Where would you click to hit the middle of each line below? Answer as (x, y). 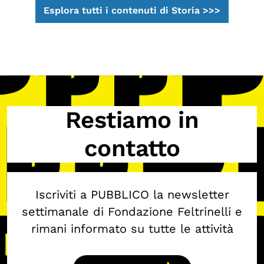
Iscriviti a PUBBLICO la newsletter (132, 194)
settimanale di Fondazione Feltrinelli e (132, 211)
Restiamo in (132, 120)
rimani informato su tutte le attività (132, 228)
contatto (132, 148)
